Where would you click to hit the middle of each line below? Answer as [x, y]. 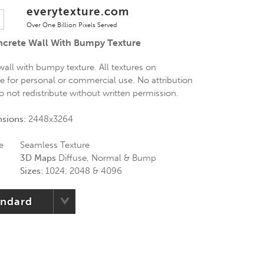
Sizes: [31, 171]
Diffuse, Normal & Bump [106, 158]
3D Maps [38, 158]
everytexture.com [78, 11]
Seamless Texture [55, 145]
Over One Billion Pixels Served [72, 25]
